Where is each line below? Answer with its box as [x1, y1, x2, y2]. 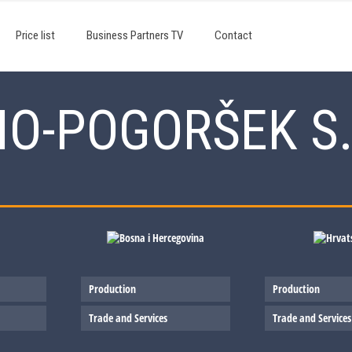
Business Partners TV [86, 28, 183, 42]
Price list [16, 28, 55, 42]
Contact [214, 28, 252, 42]
